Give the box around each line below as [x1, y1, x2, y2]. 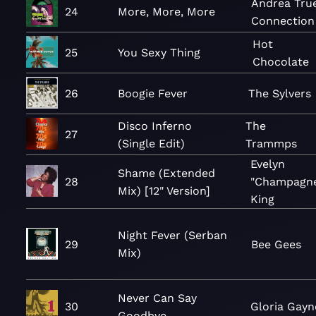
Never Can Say [118, 291, 197, 305]
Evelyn [250, 157, 285, 171]
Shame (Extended [118, 166, 215, 180]
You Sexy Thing [118, 46, 200, 59]
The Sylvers [248, 87, 312, 100]
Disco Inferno [118, 119, 192, 133]
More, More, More [118, 5, 215, 18]
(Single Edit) [118, 136, 185, 150]
